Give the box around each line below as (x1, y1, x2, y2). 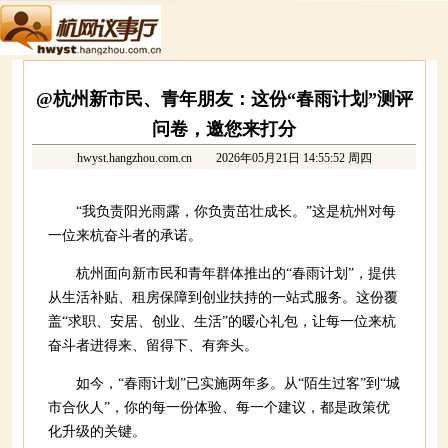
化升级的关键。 (48, 424, 146, 439)
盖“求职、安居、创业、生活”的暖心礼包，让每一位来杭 (48, 314, 396, 329)
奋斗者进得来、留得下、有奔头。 (48, 338, 258, 353)
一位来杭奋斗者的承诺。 (48, 228, 202, 243)
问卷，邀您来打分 (152, 119, 296, 139)
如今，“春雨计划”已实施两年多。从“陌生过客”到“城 (76, 376, 400, 391)
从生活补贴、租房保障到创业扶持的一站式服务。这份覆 (48, 290, 398, 305)
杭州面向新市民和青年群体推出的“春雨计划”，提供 (76, 266, 396, 281)
